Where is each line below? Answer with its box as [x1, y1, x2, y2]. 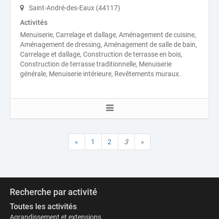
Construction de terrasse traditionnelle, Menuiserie [20, 60, 172, 68]
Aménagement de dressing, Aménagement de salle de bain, [20, 41, 197, 48]
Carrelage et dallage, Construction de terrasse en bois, [20, 50, 182, 58]
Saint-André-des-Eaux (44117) [27, 4, 120, 12]
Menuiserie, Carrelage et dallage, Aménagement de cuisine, [20, 31, 196, 39]
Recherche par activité [10, 187, 97, 197]
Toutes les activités [10, 202, 77, 211]
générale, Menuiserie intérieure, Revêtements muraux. [20, 70, 181, 78]
